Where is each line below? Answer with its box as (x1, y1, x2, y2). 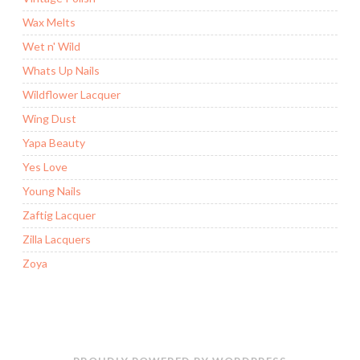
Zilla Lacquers (22, 232, 91, 247)
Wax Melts (22, 15, 76, 30)
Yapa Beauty (22, 136, 85, 150)
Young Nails (22, 184, 81, 198)
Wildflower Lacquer (22, 88, 121, 102)
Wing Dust (22, 112, 76, 126)
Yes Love (22, 160, 67, 174)
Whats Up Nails (22, 63, 100, 78)
